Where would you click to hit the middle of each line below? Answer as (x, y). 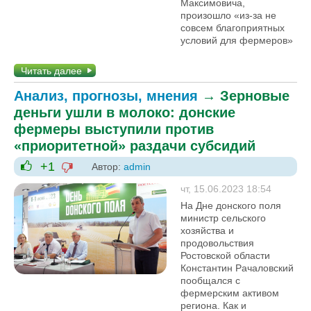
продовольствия (217, 243)
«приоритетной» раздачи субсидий (135, 146)
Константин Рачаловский (237, 268)
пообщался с (210, 280)
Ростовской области (225, 255)
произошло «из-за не (228, 15)
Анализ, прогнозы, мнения (106, 96)
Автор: (108, 167)
